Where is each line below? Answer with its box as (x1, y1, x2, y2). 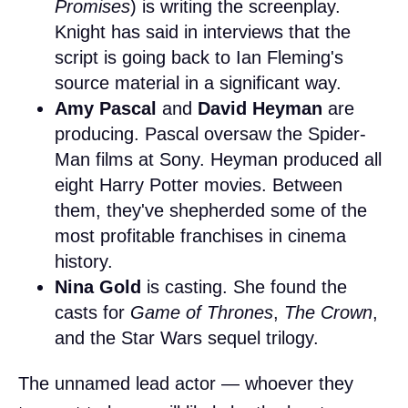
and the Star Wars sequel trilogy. (55, 328, 319, 349)
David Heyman (198, 98, 322, 119)
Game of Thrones (130, 302, 273, 323)
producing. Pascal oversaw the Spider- (55, 124, 366, 145)
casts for (55, 302, 130, 323)
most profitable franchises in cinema (55, 226, 346, 247)
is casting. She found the (141, 277, 347, 298)
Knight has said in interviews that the (55, 22, 351, 43)
